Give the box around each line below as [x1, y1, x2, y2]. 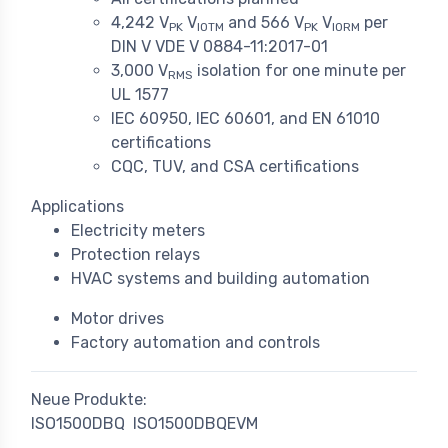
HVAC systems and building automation [71, 269, 370, 289]
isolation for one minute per [193, 61, 406, 81]
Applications [31, 197, 124, 217]
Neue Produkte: [31, 390, 147, 410]
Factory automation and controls [71, 333, 320, 353]
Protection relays [71, 245, 200, 265]
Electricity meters [71, 221, 205, 241]
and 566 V [224, 13, 304, 33]
